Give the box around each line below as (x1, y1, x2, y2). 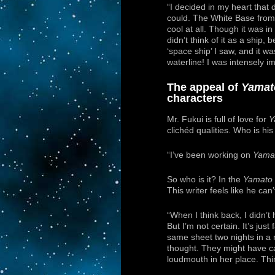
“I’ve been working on (167, 150, 253, 160)
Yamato (243, 175, 273, 185)
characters (167, 91, 223, 104)
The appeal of (167, 80, 241, 93)
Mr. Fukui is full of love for (167, 115, 269, 125)
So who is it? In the (167, 175, 243, 185)
